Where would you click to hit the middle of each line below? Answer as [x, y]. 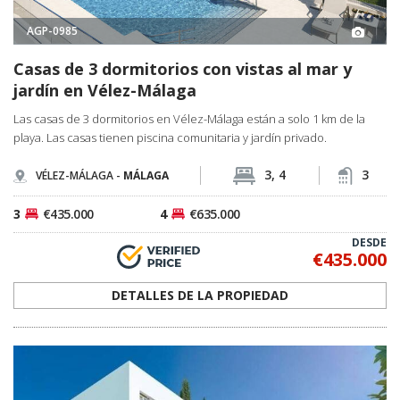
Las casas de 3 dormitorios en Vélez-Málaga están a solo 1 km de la [189, 118]
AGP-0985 [52, 31]
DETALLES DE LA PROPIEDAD [200, 295]
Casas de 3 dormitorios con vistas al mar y [183, 68]
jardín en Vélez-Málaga [105, 90]
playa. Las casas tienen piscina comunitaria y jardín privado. [170, 137]
